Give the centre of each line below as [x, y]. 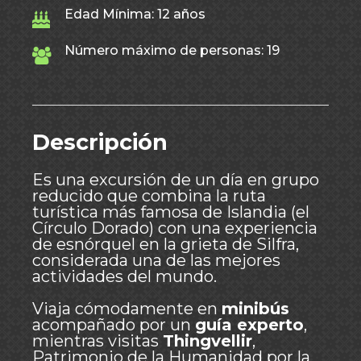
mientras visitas [98, 341]
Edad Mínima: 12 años [135, 14]
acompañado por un [114, 325]
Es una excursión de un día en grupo [176, 180]
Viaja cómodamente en [127, 309]
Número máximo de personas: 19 [172, 50]
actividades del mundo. [124, 276]
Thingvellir [207, 341]
